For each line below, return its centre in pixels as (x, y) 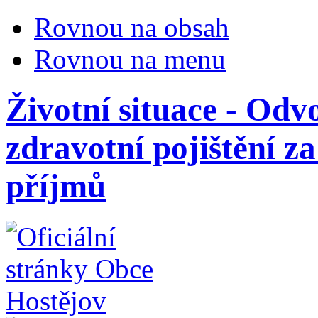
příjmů (56, 186)
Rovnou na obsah (132, 27)
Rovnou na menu (130, 59)
